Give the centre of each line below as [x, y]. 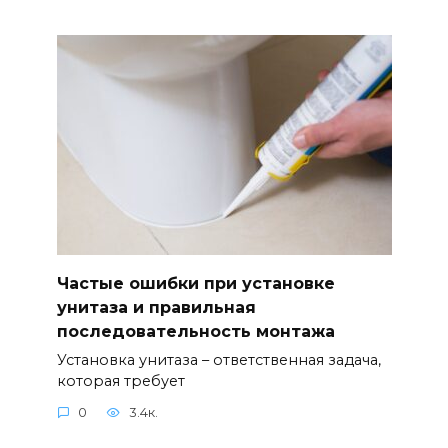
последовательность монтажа [195, 331]
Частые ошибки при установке [195, 283]
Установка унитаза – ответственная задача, [218, 359]
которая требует [120, 380]
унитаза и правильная [156, 307]
